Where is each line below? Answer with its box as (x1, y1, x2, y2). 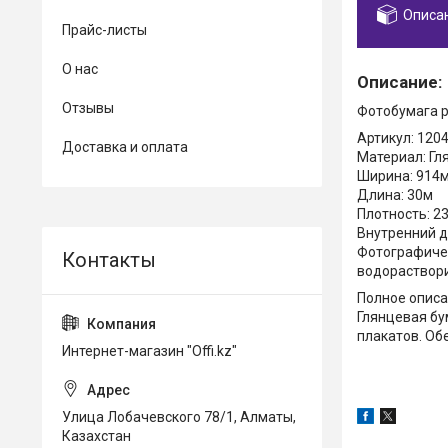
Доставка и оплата (62, 139, 188, 155)
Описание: (357, 71, 442, 92)
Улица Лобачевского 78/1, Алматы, (62, 409, 296, 425)
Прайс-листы (62, 22, 147, 38)
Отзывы (62, 100, 114, 116)
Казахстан (62, 428, 131, 444)
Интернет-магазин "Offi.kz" (62, 343, 237, 359)
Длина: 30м (357, 186, 433, 203)
